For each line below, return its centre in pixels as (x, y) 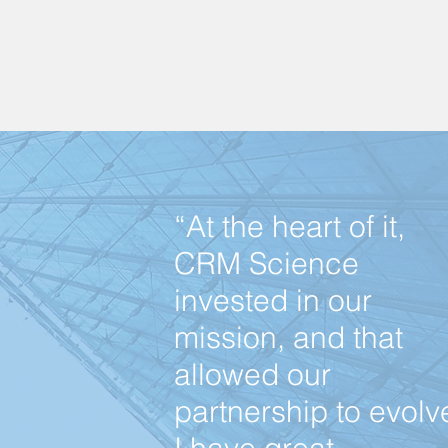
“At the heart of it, (289, 226)
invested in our (273, 300)
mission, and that (288, 337)
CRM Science (266, 263)
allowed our (252, 374)
